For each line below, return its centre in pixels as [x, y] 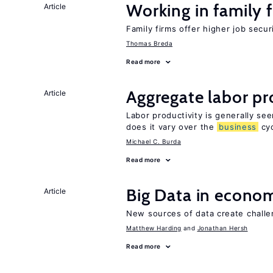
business [238, 127]
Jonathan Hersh [222, 228]
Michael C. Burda [154, 141]
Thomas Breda [149, 43]
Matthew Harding [154, 228]
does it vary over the [172, 127]
